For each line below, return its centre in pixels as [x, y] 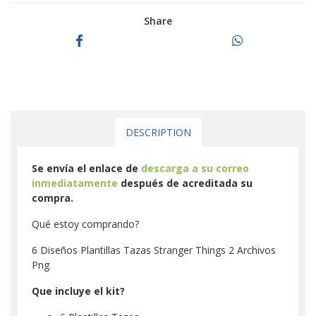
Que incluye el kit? [78, 291]
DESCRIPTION [158, 132]
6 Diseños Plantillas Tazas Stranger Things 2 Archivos [154, 250]
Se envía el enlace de [86, 168]
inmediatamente [75, 183]
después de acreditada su [185, 183]
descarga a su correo [195, 168]
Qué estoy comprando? [85, 224]
